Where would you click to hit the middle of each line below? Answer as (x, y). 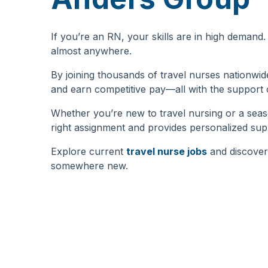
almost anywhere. (91, 51)
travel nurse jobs (166, 151)
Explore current (88, 151)
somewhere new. (89, 165)
